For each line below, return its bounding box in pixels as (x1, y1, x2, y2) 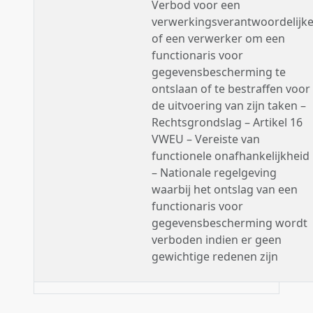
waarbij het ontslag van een (152, 182, 298, 197)
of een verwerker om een (152, 31, 285, 46)
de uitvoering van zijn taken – (152, 98, 306, 113)
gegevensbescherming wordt (152, 215, 307, 231)
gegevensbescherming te (152, 64, 286, 80)
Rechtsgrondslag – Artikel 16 (152, 115, 303, 130)
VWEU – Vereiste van (152, 131, 260, 147)
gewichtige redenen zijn (152, 249, 278, 264)
